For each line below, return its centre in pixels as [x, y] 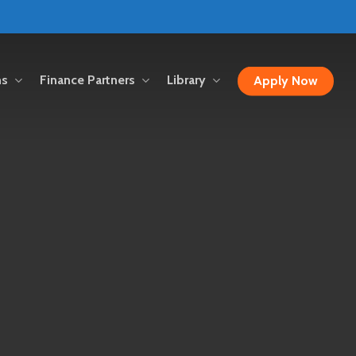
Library [186, 80]
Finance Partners [87, 80]
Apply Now [286, 81]
